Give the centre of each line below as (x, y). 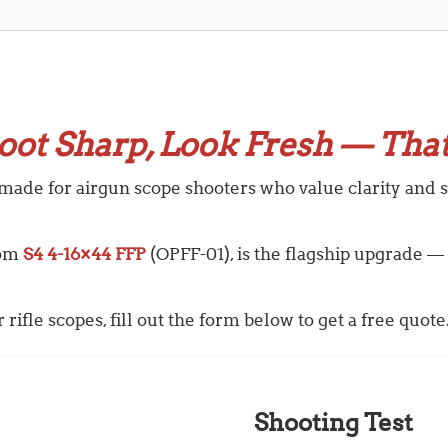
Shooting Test (333, 422)
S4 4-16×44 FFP (84, 253)
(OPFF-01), (191, 253)
